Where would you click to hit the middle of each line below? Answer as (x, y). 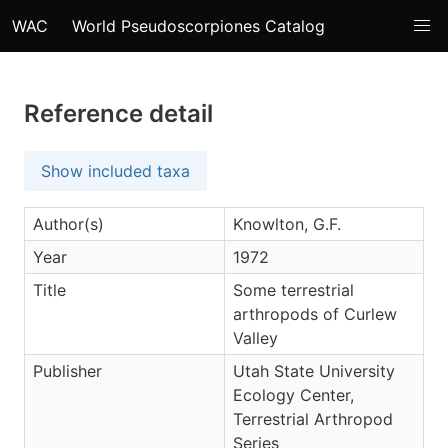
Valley (255, 338)
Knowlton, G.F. (287, 224)
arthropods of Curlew (315, 314)
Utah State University (314, 371)
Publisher (67, 371)
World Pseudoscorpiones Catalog (198, 26)
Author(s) (68, 224)
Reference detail (118, 113)
